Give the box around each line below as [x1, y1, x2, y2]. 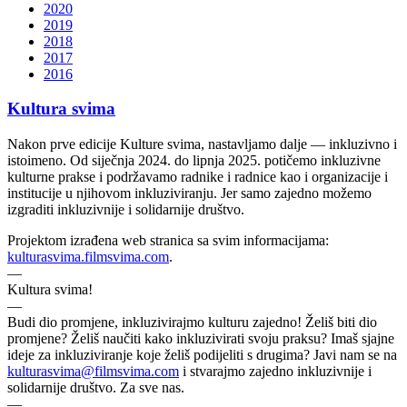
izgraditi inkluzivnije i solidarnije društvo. [7, 202, 244, 218]
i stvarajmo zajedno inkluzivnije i [179, 363, 372, 380]
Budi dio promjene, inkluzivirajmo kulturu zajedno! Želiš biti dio [7, 314, 377, 331]
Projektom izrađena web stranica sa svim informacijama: [7, 233, 329, 249]
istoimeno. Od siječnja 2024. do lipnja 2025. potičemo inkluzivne [7, 153, 381, 169]
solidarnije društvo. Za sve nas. [7, 380, 184, 396]
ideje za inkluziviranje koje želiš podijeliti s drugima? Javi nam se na [7, 347, 397, 363]
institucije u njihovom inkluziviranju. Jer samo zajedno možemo [7, 185, 372, 202]
